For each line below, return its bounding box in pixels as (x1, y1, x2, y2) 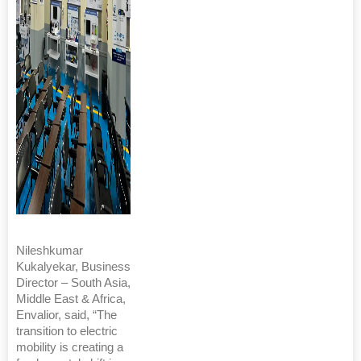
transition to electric (16, 325, 118, 338)
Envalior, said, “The (16, 309, 117, 322)
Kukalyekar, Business (16, 260, 131, 273)
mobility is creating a (16, 341, 123, 354)
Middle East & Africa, (16, 293, 126, 305)
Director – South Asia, (16, 276, 131, 289)
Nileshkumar (16, 244, 83, 257)
